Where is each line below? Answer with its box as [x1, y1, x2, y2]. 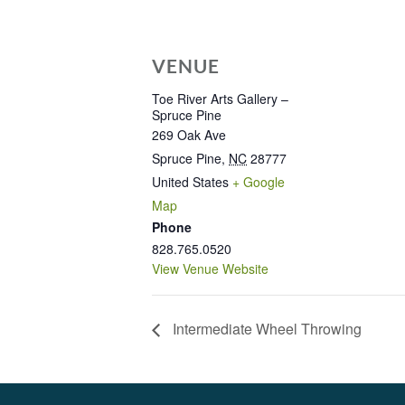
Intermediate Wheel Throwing [169, 318, 362, 340]
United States [152, 173, 229, 191]
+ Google [232, 173, 285, 191]
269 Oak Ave [152, 126, 226, 144]
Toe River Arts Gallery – [152, 89, 288, 108]
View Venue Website [152, 259, 268, 278]
